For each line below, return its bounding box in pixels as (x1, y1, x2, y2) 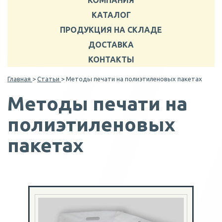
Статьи (37, 75, 59, 82)
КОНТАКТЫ (88, 55, 134, 64)
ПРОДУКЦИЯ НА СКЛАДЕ (60, 25, 162, 34)
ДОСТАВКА (88, 40, 134, 49)
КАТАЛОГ (91, 10, 131, 19)
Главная (7, 75, 31, 82)
